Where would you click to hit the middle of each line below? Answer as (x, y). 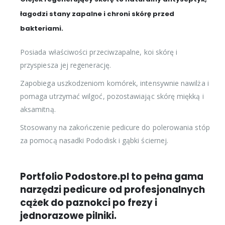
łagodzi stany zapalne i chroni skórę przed (97, 14)
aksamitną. (38, 109)
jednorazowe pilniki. (69, 215)
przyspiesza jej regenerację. (66, 65)
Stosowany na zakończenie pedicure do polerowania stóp (115, 127)
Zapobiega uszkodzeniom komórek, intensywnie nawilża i (115, 83)
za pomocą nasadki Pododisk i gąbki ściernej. (94, 140)
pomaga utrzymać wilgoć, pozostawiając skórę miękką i (112, 96)
